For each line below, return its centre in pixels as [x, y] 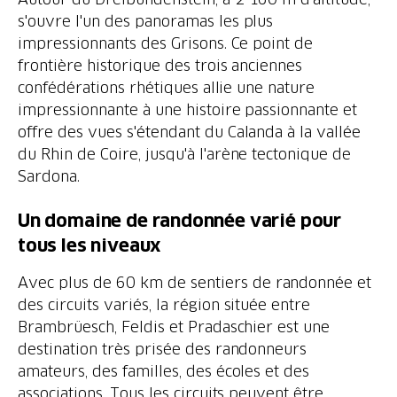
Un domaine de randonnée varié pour [180, 221]
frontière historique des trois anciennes [160, 65]
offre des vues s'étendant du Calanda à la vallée [190, 132]
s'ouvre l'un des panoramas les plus [146, 21]
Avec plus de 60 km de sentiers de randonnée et [195, 282]
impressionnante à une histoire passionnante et [188, 109]
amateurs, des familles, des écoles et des [164, 371]
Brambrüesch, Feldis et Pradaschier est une [174, 327]
